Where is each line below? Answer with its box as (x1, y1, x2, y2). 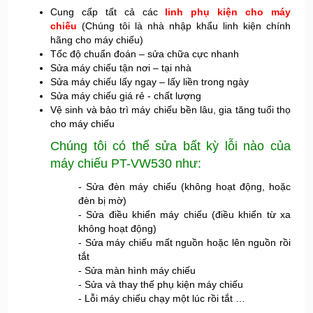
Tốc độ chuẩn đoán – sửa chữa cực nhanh (50, 48, 239, 59)
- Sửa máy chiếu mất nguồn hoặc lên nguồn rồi (78, 236, 291, 248)
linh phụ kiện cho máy (165, 6, 291, 17)
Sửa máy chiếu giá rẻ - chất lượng (50, 89, 201, 101)
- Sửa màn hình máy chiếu (78, 264, 196, 276)
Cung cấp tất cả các (50, 6, 166, 17)
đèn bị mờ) (78, 194, 126, 206)
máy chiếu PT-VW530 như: (50, 156, 201, 170)
